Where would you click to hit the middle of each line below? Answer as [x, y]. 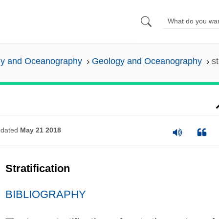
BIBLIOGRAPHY [45, 194]
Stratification [37, 168]
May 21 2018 [40, 130]
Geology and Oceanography [147, 61]
